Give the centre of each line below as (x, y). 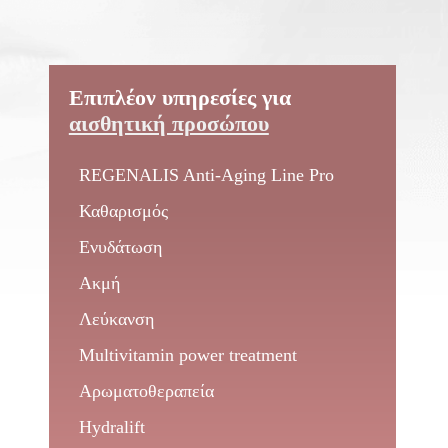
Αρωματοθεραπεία (146, 391)
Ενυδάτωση (120, 247)
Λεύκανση (116, 319)
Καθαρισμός (123, 211)
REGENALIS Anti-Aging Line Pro (206, 175)
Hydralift (111, 427)
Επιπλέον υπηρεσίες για (179, 97)
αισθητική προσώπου (168, 123)
